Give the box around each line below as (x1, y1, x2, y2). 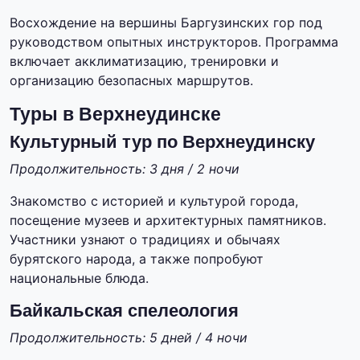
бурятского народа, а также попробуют (10, 251, 264, 268)
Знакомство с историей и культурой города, (10, 193, 298, 210)
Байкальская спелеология (10, 301, 239, 321)
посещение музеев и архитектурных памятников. (10, 212, 326, 229)
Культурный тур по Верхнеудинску (10, 132, 315, 153)
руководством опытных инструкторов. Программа (10, 34, 338, 51)
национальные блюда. (10, 270, 149, 287)
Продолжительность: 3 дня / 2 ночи (10, 161, 239, 178)
